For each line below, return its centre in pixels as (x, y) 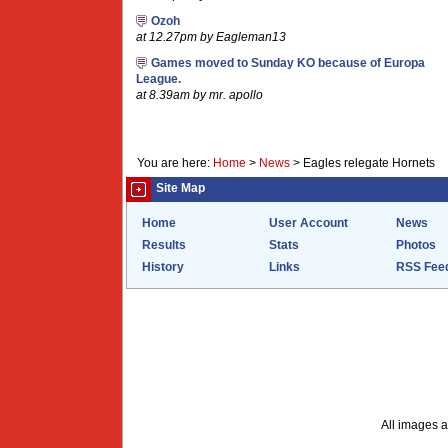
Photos (416, 245)
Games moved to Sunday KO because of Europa (288, 63)
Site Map (180, 188)
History (163, 267)
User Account (308, 223)
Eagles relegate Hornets (369, 163)
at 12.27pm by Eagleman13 (211, 37)
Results (164, 245)
